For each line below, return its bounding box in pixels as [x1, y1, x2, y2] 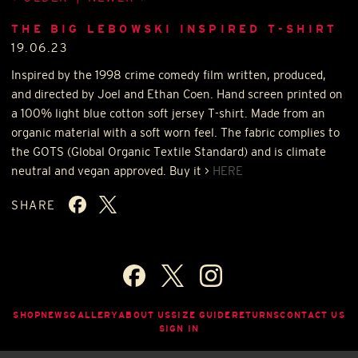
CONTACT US [280, 310, 345, 320]
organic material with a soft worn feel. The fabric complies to [11, 125, 340, 139]
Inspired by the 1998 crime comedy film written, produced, [11, 68, 327, 82]
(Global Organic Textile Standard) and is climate [64, 145, 327, 158]
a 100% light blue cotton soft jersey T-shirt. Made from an [11, 106, 326, 120]
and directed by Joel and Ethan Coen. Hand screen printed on [11, 87, 344, 101]
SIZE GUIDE [171, 310, 232, 320]
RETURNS [231, 310, 280, 320]
